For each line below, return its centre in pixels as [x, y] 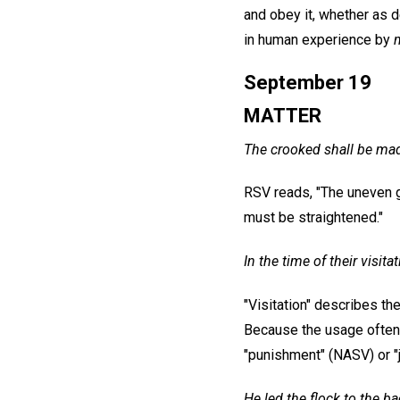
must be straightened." [313, 218]
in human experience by [319, 39]
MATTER [283, 115]
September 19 [308, 82]
